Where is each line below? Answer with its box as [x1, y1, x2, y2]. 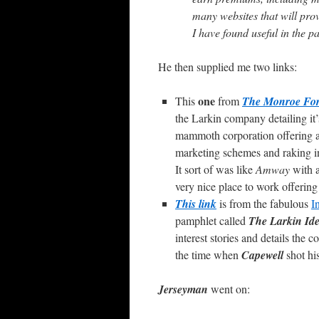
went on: [208, 281, 250, 296]
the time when [175, 246, 241, 262]
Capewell [241, 246, 283, 263]
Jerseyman [158, 281, 208, 297]
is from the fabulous [216, 195, 311, 211]
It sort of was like [175, 161, 256, 177]
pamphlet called [175, 212, 249, 228]
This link [175, 195, 216, 211]
